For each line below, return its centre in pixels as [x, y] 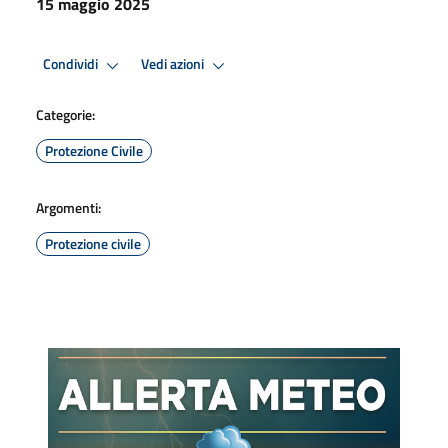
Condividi [72, 64]
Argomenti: [68, 207]
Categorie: [65, 114]
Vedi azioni [174, 64]
